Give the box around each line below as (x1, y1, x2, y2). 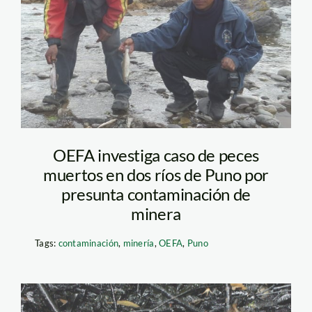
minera (131, 203, 181, 224)
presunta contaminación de (61, 183, 251, 204)
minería (123, 237, 155, 249)
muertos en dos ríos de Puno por (43, 164, 269, 185)
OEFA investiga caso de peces (53, 144, 259, 165)
